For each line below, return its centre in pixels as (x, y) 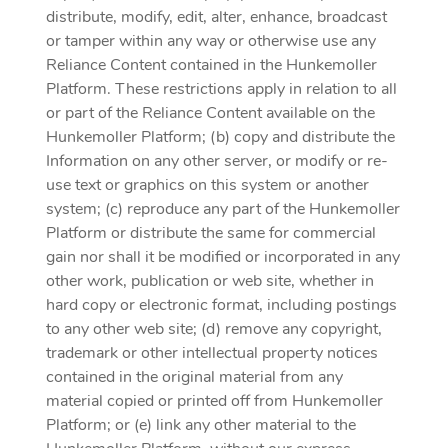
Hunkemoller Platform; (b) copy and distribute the (220, 137)
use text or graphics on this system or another (207, 185)
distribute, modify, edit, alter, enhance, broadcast (216, 17)
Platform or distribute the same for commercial (211, 233)
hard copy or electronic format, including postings (221, 305)
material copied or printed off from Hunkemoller (214, 401)
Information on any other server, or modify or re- (217, 161)
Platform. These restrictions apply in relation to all (221, 89)
